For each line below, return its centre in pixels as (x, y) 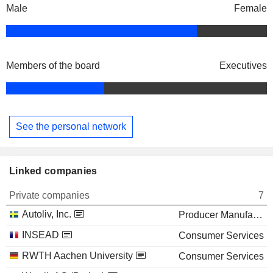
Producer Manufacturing (258, 214)
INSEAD (41, 235)
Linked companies (53, 171)
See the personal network (71, 126)
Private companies (49, 195)
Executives (243, 66)
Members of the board (53, 66)
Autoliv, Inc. (47, 214)
